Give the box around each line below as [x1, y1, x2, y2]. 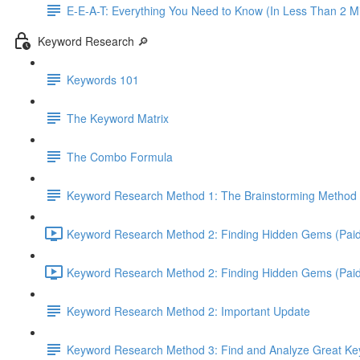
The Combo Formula [67, 148, 173, 165]
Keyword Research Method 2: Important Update [67, 302, 310, 319]
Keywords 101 [67, 71, 139, 88]
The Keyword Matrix [67, 109, 169, 126]
